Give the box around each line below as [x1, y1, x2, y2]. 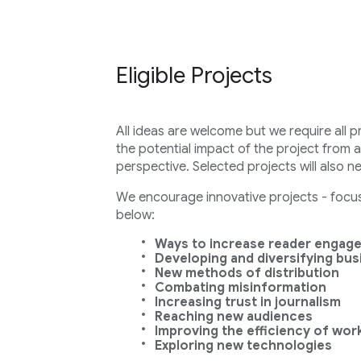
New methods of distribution [154, 265, 339, 281]
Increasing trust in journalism [154, 294, 341, 310]
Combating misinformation [154, 280, 326, 296]
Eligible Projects [115, 61, 272, 89]
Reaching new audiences [154, 309, 313, 325]
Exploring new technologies [154, 338, 332, 354]
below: [115, 207, 155, 223]
